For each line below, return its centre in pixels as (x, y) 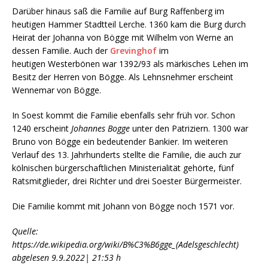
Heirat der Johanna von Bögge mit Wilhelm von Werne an (123, 37)
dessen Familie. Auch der (61, 50)
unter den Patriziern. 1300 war (189, 128)
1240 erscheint (42, 128)
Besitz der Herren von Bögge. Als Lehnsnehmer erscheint (123, 77)
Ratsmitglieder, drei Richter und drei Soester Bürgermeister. (127, 181)
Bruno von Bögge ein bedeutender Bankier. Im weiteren (120, 141)
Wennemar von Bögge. (57, 90)
